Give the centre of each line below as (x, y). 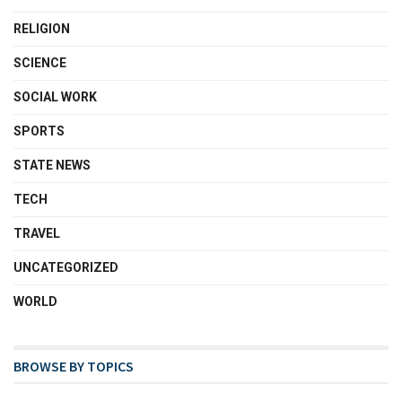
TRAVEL (37, 233)
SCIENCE (40, 63)
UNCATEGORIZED (66, 267)
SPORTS (39, 131)
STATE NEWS (52, 165)
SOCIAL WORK (55, 97)
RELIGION (42, 29)
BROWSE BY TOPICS (74, 366)
